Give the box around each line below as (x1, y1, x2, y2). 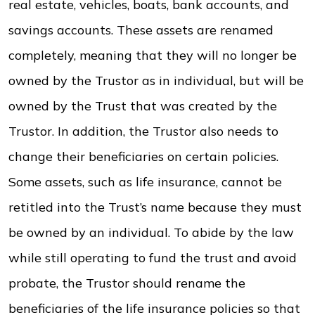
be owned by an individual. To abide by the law (8, 224, 294, 240)
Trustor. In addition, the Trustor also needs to (8, 123, 278, 139)
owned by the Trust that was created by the (8, 98, 277, 114)
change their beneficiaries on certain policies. (8, 148, 278, 165)
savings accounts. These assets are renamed (8, 22, 274, 38)
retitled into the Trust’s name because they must (8, 199, 302, 215)
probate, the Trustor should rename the (8, 275, 245, 291)
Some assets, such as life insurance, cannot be (8, 174, 282, 190)
